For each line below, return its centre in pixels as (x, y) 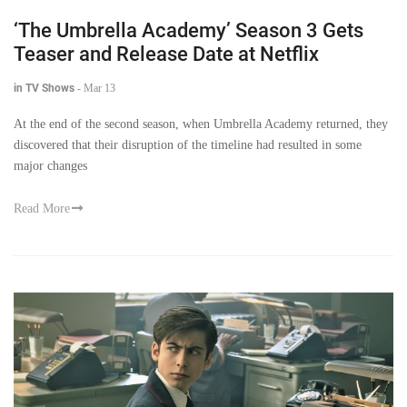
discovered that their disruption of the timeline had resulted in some (188, 145)
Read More (42, 209)
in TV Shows (44, 89)
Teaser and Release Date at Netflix (166, 55)
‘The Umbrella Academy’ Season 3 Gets (189, 31)
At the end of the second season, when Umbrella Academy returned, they (201, 124)
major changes (50, 166)
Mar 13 (99, 89)
